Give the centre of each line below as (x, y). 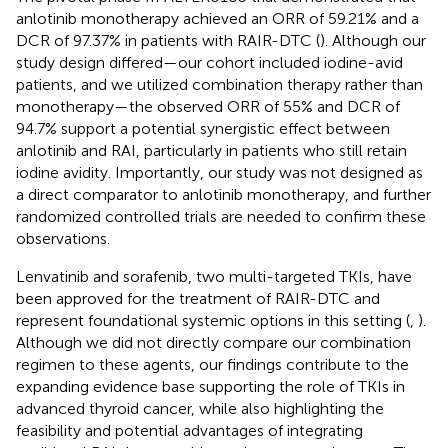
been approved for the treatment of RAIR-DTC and (198, 298)
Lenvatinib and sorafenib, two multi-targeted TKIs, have (214, 276)
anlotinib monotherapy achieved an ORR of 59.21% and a (217, 18)
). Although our (373, 40)
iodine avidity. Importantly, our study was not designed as (219, 172)
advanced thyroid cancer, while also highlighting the (200, 408)
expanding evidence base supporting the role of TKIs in (210, 386)
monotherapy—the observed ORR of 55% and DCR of (208, 106)
